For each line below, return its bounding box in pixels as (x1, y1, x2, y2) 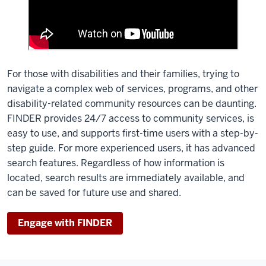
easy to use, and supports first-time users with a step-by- (7, 126, 258, 140)
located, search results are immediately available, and (7, 171, 245, 184)
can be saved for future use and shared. (7, 186, 181, 199)
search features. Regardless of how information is (7, 156, 224, 169)
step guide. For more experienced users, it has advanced (7, 141, 255, 154)
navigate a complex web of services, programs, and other (7, 82, 258, 95)
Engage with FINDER (18, 216, 112, 229)
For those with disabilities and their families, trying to (7, 67, 239, 80)
